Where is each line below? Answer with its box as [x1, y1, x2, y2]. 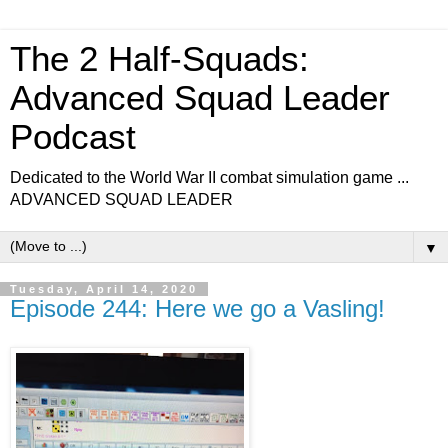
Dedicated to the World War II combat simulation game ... [10, 169, 409, 186]
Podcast [10, 118, 136, 156]
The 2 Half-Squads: [10, 40, 309, 78]
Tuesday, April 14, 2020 [10, 283, 198, 295]
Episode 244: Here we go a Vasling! [10, 295, 385, 322]
